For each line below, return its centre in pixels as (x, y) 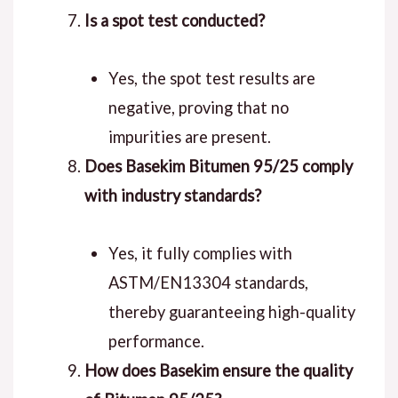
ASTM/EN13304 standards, (208, 283)
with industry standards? (172, 196)
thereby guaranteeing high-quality (231, 312)
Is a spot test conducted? (174, 21)
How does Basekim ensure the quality (218, 371)
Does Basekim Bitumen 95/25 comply (218, 167)
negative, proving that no (198, 108)
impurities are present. (189, 137)
